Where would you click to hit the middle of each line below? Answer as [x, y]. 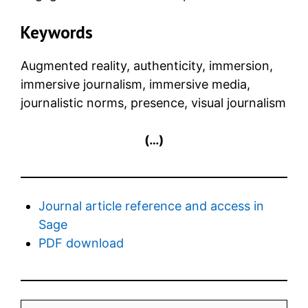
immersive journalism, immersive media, [135, 84]
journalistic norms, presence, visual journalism [153, 102]
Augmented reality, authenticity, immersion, [147, 65]
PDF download [81, 243]
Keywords [57, 32]
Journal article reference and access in [151, 206]
